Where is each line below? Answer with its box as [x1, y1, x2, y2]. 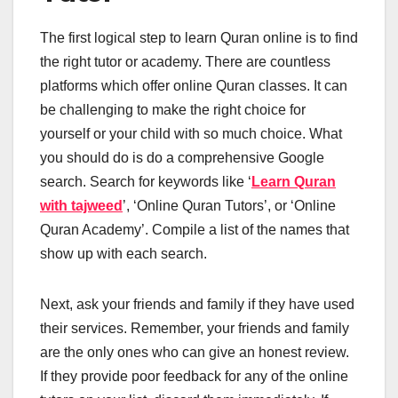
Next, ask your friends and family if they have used [40, 297, 354, 313]
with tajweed [40, 198, 123, 214]
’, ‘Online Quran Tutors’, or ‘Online [123, 198, 336, 214]
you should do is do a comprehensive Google [40, 150, 324, 166]
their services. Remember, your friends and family [40, 321, 349, 337]
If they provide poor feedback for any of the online [40, 369, 348, 385]
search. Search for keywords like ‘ [40, 174, 251, 190]
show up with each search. [40, 246, 207, 262]
